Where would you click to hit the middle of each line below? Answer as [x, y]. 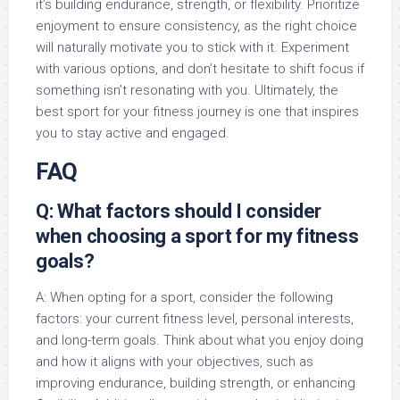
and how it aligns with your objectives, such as [175, 362]
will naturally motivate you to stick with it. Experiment [192, 47]
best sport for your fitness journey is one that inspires [197, 112]
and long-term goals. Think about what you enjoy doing [200, 340]
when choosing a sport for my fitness [197, 236]
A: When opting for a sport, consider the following [184, 297]
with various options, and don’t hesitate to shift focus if [200, 69]
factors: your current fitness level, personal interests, [195, 319]
